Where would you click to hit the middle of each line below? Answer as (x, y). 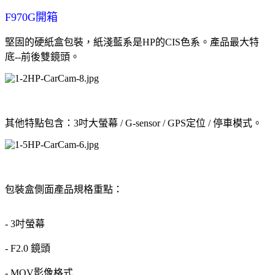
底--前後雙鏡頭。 (42, 56)
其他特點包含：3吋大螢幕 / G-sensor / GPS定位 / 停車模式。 (134, 123)
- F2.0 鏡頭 (28, 248)
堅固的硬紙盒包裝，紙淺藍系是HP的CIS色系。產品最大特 (132, 42)
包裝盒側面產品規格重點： (64, 189)
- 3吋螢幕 (25, 223)
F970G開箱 (31, 17)
